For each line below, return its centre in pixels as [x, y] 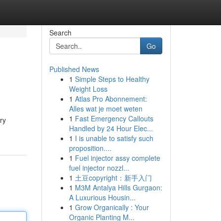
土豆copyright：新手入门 [113, 178]
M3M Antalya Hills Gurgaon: [118, 187]
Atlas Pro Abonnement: [111, 99]
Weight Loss [88, 89]
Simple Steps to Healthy [112, 79]
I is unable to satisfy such [114, 138]
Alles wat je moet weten [106, 109]
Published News [74, 69]
